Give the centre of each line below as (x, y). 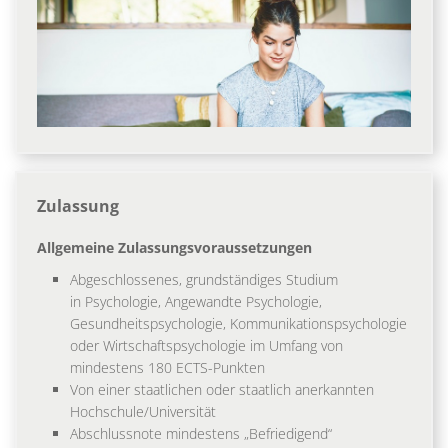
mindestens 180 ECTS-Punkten (167, 367)
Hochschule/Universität (145, 411)
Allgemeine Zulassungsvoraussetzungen (174, 247)
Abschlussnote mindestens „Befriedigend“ (201, 433)
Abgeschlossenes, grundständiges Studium (204, 279)
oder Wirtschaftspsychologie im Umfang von (206, 345)
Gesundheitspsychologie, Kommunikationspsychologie (238, 323)
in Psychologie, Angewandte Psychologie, (196, 301)
